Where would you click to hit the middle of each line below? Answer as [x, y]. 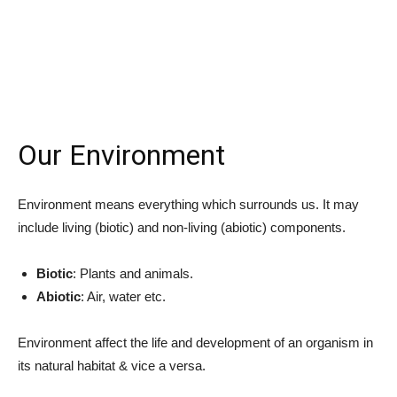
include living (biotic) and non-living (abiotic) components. [182, 227]
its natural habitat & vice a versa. [112, 366]
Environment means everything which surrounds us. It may [188, 204]
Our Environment [121, 155]
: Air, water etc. [123, 296]
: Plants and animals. [133, 273]
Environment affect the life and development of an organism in [195, 343]
